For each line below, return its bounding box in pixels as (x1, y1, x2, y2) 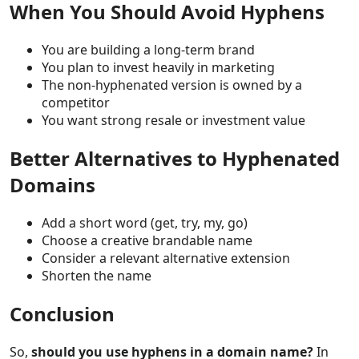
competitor (42, 94, 110, 112)
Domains (10, 171, 95, 199)
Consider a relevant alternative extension (42, 249, 290, 268)
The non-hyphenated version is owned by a (42, 76, 302, 95)
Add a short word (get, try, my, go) (42, 214, 248, 232)
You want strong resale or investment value (42, 111, 305, 130)
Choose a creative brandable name (42, 232, 252, 250)
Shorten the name (42, 267, 151, 285)
